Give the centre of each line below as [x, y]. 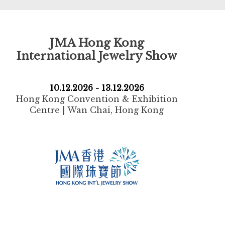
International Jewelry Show [97, 56]
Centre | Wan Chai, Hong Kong [97, 110]
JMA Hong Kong [97, 43]
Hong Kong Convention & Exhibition [97, 99]
